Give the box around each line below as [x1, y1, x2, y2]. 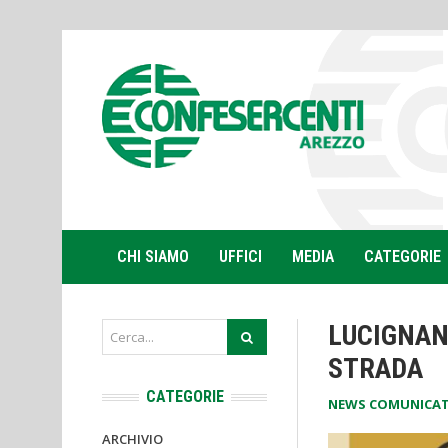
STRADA [328, 352, 435, 385]
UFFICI [219, 247, 262, 266]
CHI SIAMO [117, 247, 189, 266]
